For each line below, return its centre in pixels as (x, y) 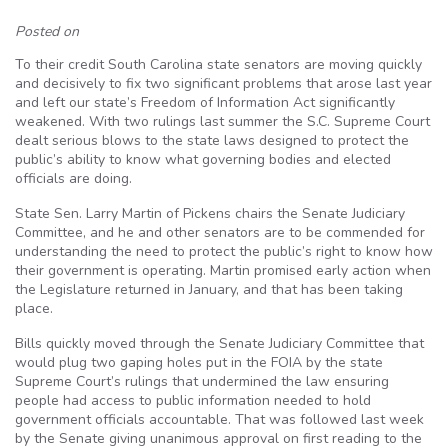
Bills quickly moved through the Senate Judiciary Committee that (219, 343)
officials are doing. (73, 178)
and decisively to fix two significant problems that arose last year (223, 83)
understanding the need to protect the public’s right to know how (224, 251)
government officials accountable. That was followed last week (219, 419)
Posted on (47, 31)
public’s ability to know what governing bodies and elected (203, 159)
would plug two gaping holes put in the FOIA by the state (199, 362)
